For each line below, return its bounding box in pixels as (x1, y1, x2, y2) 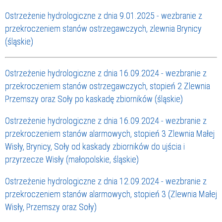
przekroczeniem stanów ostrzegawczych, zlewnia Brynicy (5, 23, 202, 34)
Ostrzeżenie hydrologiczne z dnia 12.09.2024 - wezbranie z (5, 176, 207, 187)
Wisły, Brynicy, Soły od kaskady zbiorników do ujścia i (5, 141, 185, 152)
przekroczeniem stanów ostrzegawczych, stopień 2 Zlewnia (5, 81, 210, 92)
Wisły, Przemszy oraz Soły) (5, 202, 97, 213)
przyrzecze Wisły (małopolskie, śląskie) (5, 154, 139, 165)
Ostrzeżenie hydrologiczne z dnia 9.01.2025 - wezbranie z (5, 10, 202, 21)
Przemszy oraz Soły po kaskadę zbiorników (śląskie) (5, 94, 183, 105)
